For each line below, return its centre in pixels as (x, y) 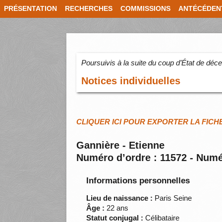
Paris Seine (172, 198)
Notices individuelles (131, 81)
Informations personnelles (138, 181)
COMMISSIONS (145, 9)
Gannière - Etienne (121, 145)
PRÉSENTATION (30, 9)
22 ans (117, 208)
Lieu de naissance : (120, 198)
